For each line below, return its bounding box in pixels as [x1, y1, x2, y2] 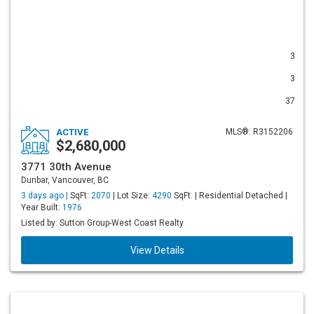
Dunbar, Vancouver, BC [21, 175, 109, 185]
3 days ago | [21, 191, 70, 200]
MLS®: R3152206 [226, 127, 293, 137]
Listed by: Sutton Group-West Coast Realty [21, 218, 184, 228]
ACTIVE [56, 127, 88, 137]
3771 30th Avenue [21, 161, 111, 173]
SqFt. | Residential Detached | [172, 191, 287, 200]
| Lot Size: [111, 191, 152, 200]
